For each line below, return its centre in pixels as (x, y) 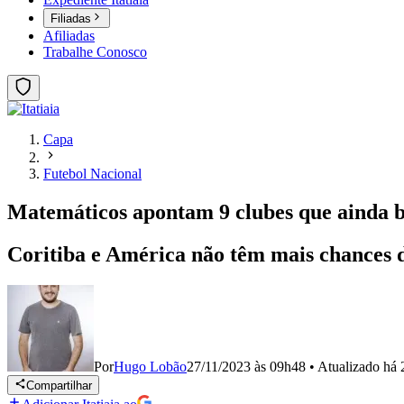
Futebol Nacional (92, 174)
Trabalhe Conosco (95, 52)
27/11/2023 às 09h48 (246, 367)
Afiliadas (69, 36)
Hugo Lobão (150, 367)
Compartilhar (60, 386)
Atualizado (350, 367)
